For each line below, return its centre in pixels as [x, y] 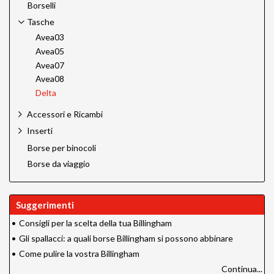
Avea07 [50, 65]
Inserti [40, 131]
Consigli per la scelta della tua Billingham [95, 223]
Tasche [41, 21]
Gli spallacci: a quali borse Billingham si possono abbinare [126, 238]
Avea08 [50, 79]
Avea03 [50, 37]
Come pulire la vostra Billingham [79, 253]
